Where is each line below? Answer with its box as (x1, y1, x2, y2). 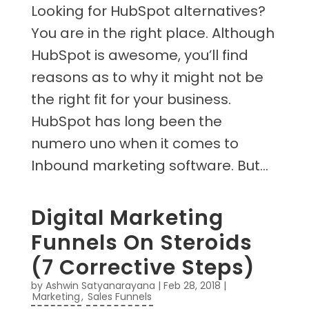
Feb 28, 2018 (163, 279, 221, 293)
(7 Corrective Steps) (30, 253, 255, 283)
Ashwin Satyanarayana (45, 279, 155, 293)
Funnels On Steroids (30, 228, 252, 258)
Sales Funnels (87, 290, 152, 304)
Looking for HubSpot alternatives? (30, 1, 266, 21)
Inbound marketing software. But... (30, 156, 268, 176)
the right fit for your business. (30, 90, 231, 110)
